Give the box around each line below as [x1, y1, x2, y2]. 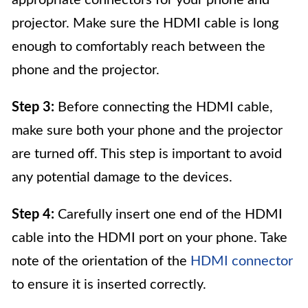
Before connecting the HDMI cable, [54, 100, 273, 114]
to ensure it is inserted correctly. [12, 278, 206, 291]
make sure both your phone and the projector [12, 124, 283, 137]
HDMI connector [190, 254, 293, 268]
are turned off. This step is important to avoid [12, 147, 282, 161]
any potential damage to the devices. [12, 170, 232, 184]
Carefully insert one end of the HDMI [54, 208, 283, 221]
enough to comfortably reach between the [12, 40, 265, 54]
